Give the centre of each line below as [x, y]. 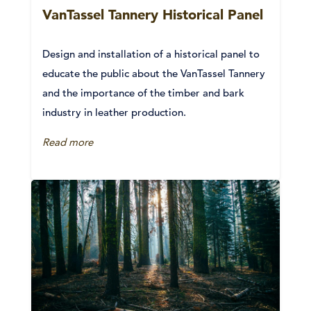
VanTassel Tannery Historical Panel [153, 14]
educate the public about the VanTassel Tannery [154, 73]
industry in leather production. [114, 112]
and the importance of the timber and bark [143, 92]
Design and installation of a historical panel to [151, 53]
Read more [68, 142]
